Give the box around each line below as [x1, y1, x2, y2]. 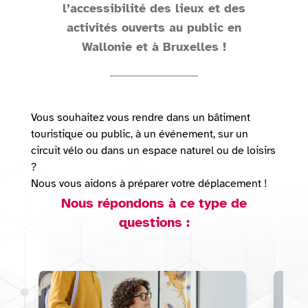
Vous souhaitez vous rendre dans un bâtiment [30, 111, 250, 125]
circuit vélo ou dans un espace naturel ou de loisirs [30, 144, 276, 158]
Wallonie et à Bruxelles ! [82, 39, 226, 55]
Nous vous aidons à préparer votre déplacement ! [30, 177, 267, 191]
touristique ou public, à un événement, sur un [30, 127, 248, 142]
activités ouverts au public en [67, 20, 241, 36]
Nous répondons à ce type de [61, 194, 247, 212]
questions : [118, 213, 190, 231]
